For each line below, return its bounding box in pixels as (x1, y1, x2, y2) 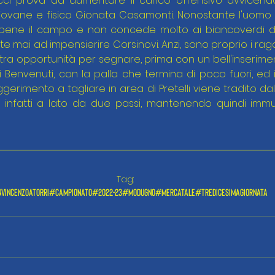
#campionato (48, 186, 92, 198)
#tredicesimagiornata (195, 186, 268, 198)
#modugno (122, 186, 155, 198)
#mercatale (155, 186, 195, 198)
